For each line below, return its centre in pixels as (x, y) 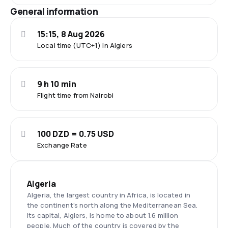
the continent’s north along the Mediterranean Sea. (112, 205)
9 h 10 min (57, 84)
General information (54, 11)
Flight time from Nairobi (76, 95)
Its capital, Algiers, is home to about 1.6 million (103, 215)
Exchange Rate (62, 145)
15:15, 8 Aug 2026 (71, 34)
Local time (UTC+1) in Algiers (85, 45)
